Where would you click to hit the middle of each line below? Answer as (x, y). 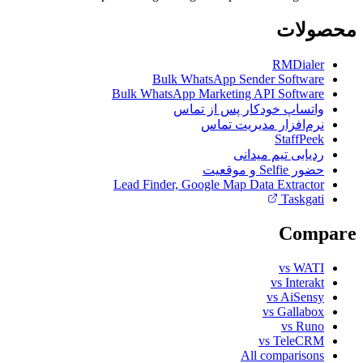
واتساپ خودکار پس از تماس (249, 109)
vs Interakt (297, 282)
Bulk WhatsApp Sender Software (238, 79)
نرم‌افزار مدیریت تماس (263, 124)
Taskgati (303, 199)
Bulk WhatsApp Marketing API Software (218, 93)
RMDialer (298, 64)
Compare (318, 233)
